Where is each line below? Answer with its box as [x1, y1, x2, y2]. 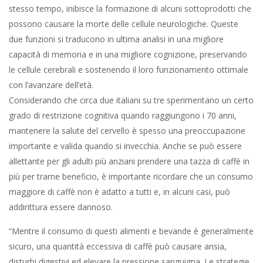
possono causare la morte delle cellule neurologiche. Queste [9, 18, 238, 29]
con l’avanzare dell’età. [9, 79, 93, 90]
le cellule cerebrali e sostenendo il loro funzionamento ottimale [9, 64, 248, 75]
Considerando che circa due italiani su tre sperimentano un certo [9, 95, 254, 106]
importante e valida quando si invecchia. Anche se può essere [9, 140, 242, 151]
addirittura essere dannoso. [9, 201, 113, 213]
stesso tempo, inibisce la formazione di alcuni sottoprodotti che [9, 3, 251, 14]
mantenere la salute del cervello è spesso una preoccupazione [9, 125, 245, 136]
